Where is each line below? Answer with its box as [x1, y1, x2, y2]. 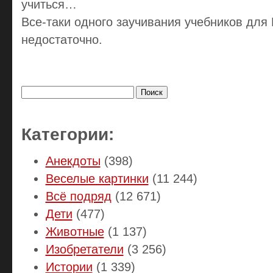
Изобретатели [45, 242, 124, 256]
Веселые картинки [45, 171, 149, 185]
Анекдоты [45, 154, 101, 168]
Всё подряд [45, 189, 112, 203]
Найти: [20, 75, 44, 83]
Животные [45, 224, 104, 238]
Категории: [21, 124, 114, 144]
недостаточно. [21, 33, 102, 46]
